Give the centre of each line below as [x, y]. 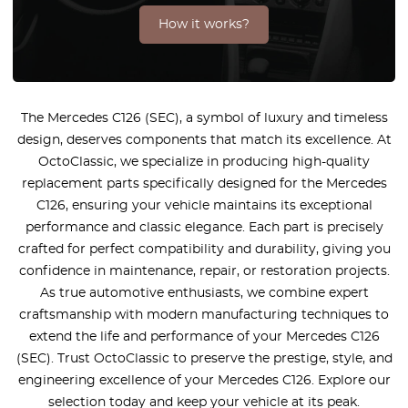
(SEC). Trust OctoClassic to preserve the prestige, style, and [204, 359]
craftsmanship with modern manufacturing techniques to [204, 315]
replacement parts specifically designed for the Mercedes [204, 184]
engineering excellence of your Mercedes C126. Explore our [204, 381]
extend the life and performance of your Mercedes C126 [204, 337]
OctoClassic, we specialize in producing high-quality [204, 162]
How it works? [204, 25]
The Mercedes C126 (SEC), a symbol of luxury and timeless [204, 118]
